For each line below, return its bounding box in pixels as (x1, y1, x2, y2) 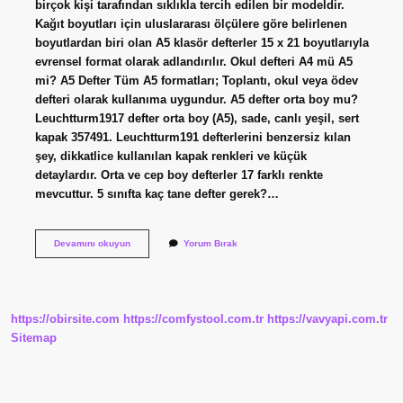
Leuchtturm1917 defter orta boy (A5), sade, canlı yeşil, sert (34, 111, 359, 125)
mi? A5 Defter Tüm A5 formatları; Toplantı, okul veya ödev (34, 73, 358, 87)
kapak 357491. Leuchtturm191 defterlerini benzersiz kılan (34, 130, 351, 144)
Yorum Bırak (183, 237, 237, 248)
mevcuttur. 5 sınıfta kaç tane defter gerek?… (34, 186, 279, 201)
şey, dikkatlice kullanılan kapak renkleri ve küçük (34, 148, 307, 163)
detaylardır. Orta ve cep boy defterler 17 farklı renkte (34, 167, 323, 182)
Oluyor (129, 274, 159, 285)
